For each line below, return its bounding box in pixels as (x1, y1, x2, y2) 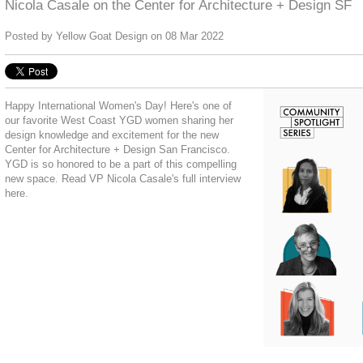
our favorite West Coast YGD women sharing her (5, 114, 233, 127)
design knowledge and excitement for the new (5, 129, 219, 142)
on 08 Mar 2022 (147, 30, 224, 43)
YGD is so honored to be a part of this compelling (5, 158, 237, 171)
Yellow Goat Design (56, 30, 147, 43)
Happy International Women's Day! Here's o (5, 100, 208, 113)
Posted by (5, 30, 56, 43)
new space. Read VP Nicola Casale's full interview (5, 173, 241, 186)
